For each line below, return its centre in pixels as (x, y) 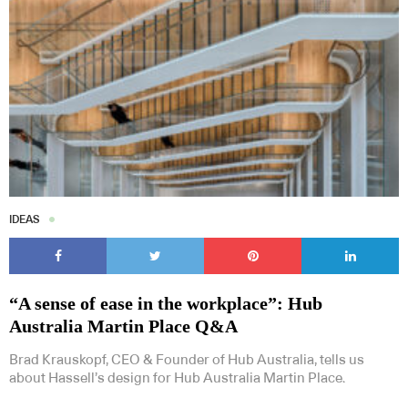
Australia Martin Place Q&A (123, 326)
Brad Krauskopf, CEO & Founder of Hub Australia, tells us (187, 361)
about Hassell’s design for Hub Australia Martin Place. (177, 379)
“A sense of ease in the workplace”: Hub (166, 304)
